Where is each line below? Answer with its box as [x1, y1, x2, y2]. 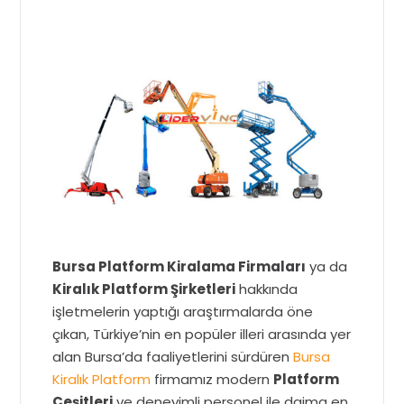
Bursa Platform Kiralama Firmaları [52, 256, 307, 276]
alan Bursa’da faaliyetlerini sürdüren [52, 346, 294, 366]
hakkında [235, 279, 298, 298]
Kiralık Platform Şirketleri [52, 279, 236, 298]
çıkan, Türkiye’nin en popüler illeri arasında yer [52, 324, 352, 344]
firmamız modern [151, 369, 274, 389]
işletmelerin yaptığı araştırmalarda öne [52, 301, 314, 321]
